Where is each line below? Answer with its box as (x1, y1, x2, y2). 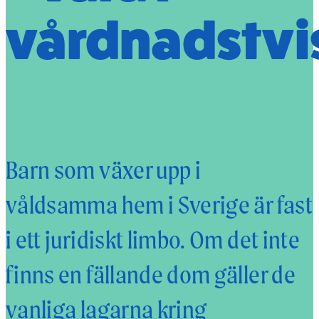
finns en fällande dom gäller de (6, 260, 296, 288)
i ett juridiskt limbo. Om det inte (6, 225, 300, 253)
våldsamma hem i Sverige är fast (6, 190, 313, 219)
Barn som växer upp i (6, 155, 202, 184)
